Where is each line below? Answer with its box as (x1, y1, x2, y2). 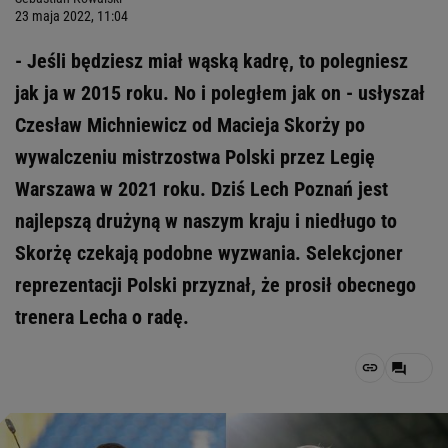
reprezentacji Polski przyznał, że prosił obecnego (15, 273, 416, 297)
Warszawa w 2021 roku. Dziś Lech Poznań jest (15, 177, 388, 201)
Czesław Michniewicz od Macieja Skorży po (15, 113, 365, 137)
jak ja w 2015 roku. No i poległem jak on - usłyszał (15, 81, 425, 105)
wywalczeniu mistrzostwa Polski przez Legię (15, 145, 375, 169)
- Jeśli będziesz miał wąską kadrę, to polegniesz (15, 49, 408, 73)
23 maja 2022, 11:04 (15, 8, 128, 24)
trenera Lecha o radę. (15, 305, 189, 329)
